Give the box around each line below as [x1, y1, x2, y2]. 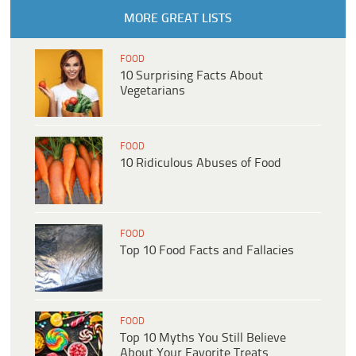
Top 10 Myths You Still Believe [120, 331, 286, 345]
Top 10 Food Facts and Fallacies [120, 243, 294, 257]
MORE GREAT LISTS [123, 11, 232, 25]
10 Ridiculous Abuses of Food [120, 156, 281, 170]
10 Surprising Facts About [120, 68, 263, 83]
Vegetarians [120, 83, 185, 98]
